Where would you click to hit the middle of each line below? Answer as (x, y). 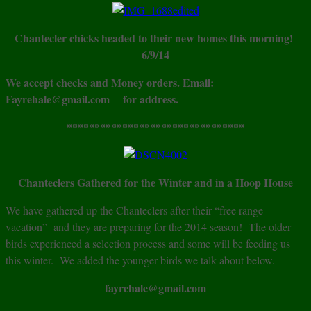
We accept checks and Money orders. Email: (110, 83)
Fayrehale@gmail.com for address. (92, 99)
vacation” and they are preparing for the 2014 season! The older (148, 227)
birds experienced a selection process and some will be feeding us (148, 244)
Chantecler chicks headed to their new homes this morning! (155, 38)
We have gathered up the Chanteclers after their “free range (134, 210)
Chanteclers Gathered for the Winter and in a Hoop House (155, 183)
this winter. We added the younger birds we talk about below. (140, 260)
